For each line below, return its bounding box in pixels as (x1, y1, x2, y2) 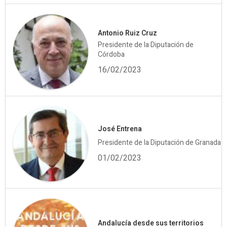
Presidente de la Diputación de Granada (98, 137, 221, 148)
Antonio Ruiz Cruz (98, 27, 158, 39)
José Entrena (98, 124, 142, 135)
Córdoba (98, 49, 125, 60)
